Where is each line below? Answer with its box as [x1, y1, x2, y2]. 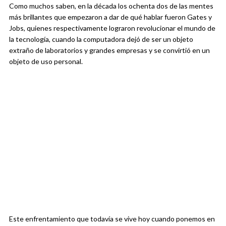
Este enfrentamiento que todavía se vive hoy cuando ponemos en [9, 214, 215, 223]
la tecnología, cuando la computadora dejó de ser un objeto [9, 35, 193, 44]
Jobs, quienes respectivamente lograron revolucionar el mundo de [9, 24, 215, 33]
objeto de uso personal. [9, 57, 83, 66]
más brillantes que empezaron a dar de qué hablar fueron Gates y [9, 13, 212, 22]
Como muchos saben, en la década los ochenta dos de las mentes [9, 2, 213, 11]
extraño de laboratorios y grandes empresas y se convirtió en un [9, 46, 210, 55]
